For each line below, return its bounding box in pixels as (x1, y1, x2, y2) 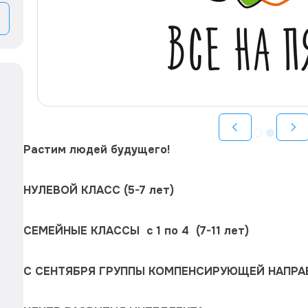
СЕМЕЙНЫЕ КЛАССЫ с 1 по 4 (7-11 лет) (23, 223, 249, 238)
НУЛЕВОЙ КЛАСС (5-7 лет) (23, 183, 177, 197)
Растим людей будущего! (23, 142, 170, 157)
